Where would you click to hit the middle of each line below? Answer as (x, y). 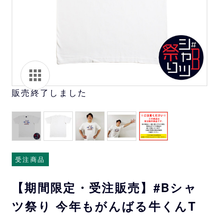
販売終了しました (49, 92)
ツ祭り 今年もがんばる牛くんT (104, 206)
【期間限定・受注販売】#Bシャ (104, 187)
